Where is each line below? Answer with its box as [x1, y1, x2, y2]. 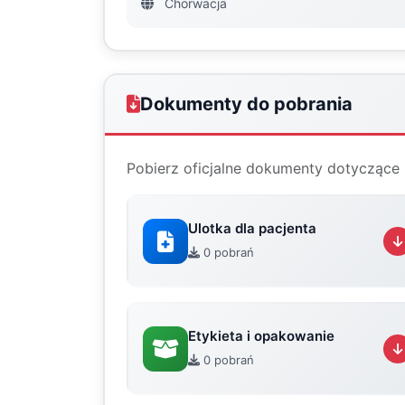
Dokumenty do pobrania [140, 93, 353, 115]
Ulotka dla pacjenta [188, 219, 316, 237]
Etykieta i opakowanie [188, 326, 334, 344]
